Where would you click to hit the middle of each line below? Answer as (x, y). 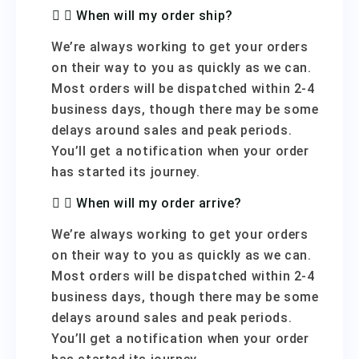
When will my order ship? (155, 16)
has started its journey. (126, 172)
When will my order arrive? (159, 203)
